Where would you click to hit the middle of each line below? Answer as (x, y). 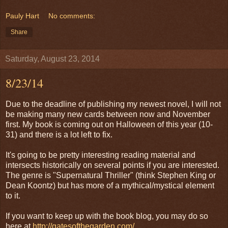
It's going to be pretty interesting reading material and (101, 155)
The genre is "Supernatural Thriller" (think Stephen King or (111, 175)
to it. (13, 196)
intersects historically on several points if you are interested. (112, 165)
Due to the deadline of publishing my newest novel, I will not (113, 104)
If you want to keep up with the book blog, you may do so (107, 216)
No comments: (72, 16)
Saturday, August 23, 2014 (52, 59)
